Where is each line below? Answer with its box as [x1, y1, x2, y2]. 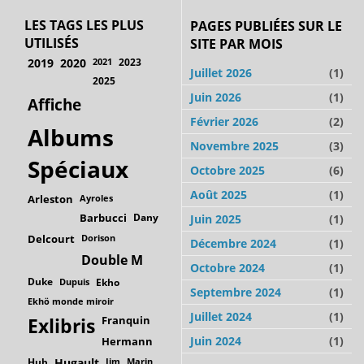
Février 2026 [190, 113, 258, 129]
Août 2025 [190, 186, 247, 202]
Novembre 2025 [190, 137, 279, 154]
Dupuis [59, 275, 89, 288]
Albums [28, 121, 114, 153]
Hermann [102, 333, 153, 349]
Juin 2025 [190, 210, 241, 227]
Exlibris [28, 313, 95, 339]
